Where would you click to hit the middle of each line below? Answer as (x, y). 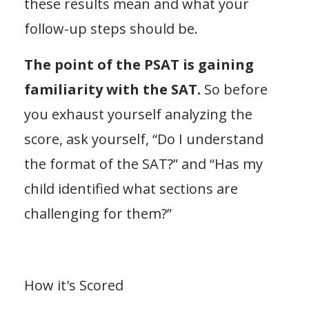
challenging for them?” (98, 213)
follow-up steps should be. (111, 28)
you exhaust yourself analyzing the (138, 114)
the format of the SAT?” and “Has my (143, 163)
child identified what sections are (131, 188)
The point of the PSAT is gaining (139, 64)
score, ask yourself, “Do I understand (144, 139)
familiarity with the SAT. (112, 89)
